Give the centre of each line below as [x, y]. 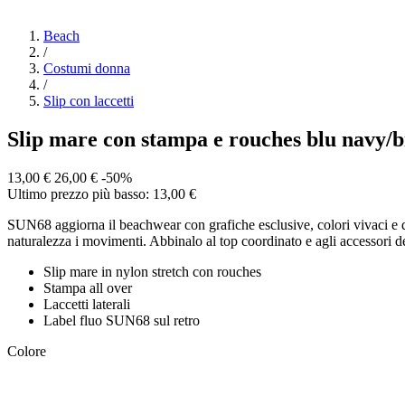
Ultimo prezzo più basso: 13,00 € [102, 193]
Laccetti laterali [87, 304]
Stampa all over [88, 287]
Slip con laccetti [89, 101]
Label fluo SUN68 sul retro [122, 320]
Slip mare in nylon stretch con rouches [152, 271]
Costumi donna [87, 69]
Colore [27, 351]
